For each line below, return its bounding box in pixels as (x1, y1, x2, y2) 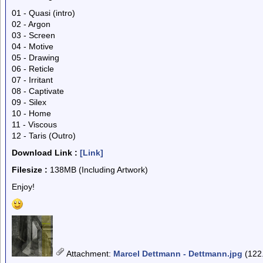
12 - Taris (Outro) (12, 131, 76, 140)
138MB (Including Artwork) (48, 165, 148, 174)
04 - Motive (12, 42, 53, 51)
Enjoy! (12, 182, 35, 191)
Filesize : (12, 165, 48, 174)
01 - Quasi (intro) (12, 8, 75, 18)
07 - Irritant (12, 75, 53, 85)
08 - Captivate (12, 86, 64, 96)
